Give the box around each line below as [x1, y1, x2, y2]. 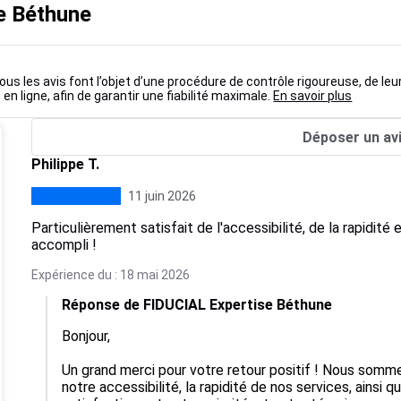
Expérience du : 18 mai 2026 [30, 268, 190, 282]
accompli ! [30, 236, 97, 253]
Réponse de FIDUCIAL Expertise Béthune [61, 296, 332, 313]
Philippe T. [30, 156, 99, 173]
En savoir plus [273, 89, 353, 103]
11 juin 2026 [127, 189, 196, 203]
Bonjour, [61, 328, 110, 345]
